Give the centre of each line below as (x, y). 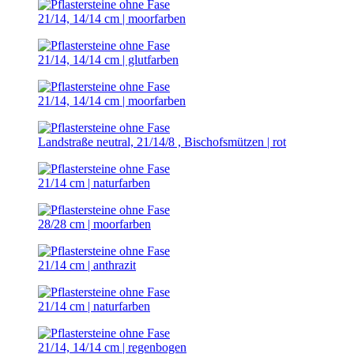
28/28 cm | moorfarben (94, 224)
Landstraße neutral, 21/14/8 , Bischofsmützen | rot (162, 142)
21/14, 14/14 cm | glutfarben (108, 60)
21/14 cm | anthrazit (87, 265)
